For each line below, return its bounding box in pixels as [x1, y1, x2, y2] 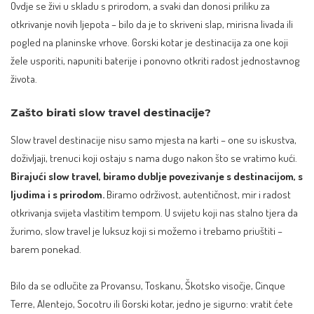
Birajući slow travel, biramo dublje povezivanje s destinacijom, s [11, 169, 303, 184]
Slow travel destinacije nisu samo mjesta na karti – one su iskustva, [11, 132, 296, 147]
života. [11, 71, 37, 86]
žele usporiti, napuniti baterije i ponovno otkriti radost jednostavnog [11, 53, 300, 68]
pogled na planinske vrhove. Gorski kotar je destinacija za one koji [11, 35, 288, 50]
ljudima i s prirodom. [11, 187, 104, 202]
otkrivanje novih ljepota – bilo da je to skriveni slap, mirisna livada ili [11, 17, 293, 32]
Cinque [255, 278, 285, 292]
